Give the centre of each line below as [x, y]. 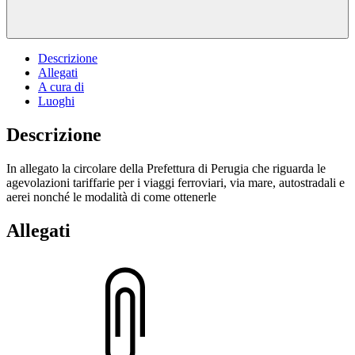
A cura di [61, 86]
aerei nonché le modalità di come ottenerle [111, 197]
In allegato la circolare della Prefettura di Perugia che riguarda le [166, 168]
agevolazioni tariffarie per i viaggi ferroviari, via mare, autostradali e [176, 182]
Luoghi [56, 101]
